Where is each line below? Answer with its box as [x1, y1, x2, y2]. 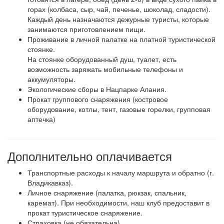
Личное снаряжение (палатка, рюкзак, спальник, [27, 187, 186, 197]
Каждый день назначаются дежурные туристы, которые [27, 14, 209, 24]
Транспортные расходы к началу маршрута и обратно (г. [27, 167, 214, 177]
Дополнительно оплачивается [7, 147, 172, 164]
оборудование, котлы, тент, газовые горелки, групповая [27, 104, 210, 114]
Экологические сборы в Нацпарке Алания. [27, 84, 166, 94]
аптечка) [27, 114, 55, 124]
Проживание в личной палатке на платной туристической [27, 34, 215, 44]
